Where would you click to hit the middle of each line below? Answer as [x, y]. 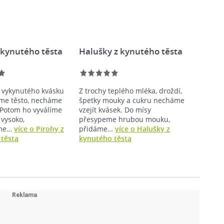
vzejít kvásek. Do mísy [115, 110]
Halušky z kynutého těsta [131, 51]
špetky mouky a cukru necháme [132, 100]
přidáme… [97, 129]
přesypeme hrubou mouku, [125, 119]
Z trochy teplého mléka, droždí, [131, 91]
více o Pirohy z [39, 129]
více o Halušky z [143, 129]
